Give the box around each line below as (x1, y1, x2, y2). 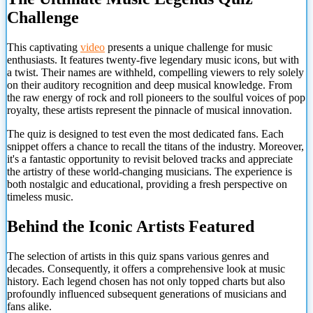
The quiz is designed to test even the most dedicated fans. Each (7, 127, 284, 140)
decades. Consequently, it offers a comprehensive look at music (7, 262, 285, 275)
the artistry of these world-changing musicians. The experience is (7, 165, 292, 177)
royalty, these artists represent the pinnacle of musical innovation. (7, 103, 292, 116)
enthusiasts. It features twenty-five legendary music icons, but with (7, 53, 299, 66)
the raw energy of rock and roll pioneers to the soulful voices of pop (7, 91, 305, 103)
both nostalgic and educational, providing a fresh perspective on (7, 177, 287, 190)
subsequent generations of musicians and (105, 287, 286, 300)
